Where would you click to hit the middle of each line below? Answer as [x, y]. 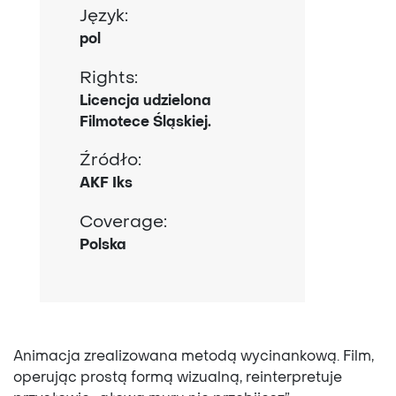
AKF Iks [106, 184]
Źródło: [116, 161]
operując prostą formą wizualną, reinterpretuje [178, 379]
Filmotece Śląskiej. [145, 122]
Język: [108, 16]
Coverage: [130, 222]
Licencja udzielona [145, 101]
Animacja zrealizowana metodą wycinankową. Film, [194, 358]
